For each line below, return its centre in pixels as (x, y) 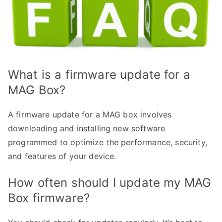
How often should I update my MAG (110, 182)
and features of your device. (62, 156)
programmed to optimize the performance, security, (108, 142)
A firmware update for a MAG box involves (90, 114)
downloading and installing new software (87, 128)
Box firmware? (49, 198)
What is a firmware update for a (99, 74)
